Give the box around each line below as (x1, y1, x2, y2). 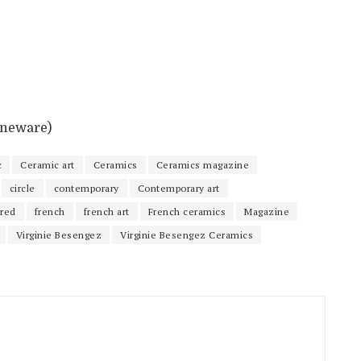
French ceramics (147, 205, 226, 218)
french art (83, 205, 130, 218)
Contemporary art (137, 181, 220, 194)
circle (9, 181, 35, 194)
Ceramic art (20, 158, 75, 171)
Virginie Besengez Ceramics (120, 228, 253, 241)
